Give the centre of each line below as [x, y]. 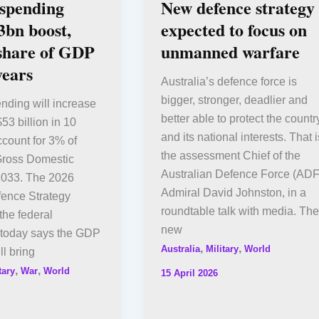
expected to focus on [234, 29]
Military [222, 249]
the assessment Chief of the [230, 155]
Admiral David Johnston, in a [233, 192]
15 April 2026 [189, 273]
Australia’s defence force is [229, 81]
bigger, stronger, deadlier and [234, 100]
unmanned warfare [230, 51]
